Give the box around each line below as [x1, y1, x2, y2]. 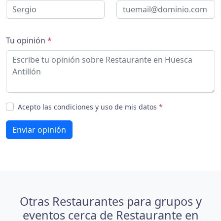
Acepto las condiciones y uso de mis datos [18, 102, 159, 111]
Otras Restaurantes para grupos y [19, 193, 202, 209]
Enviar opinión [12, 124, 66, 135]
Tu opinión [6, 35, 47, 46]
